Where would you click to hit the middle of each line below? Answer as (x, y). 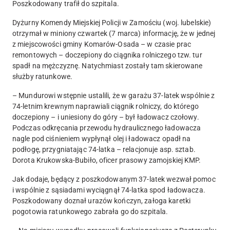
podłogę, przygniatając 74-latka (64, 150)
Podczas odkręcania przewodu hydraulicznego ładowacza (107, 128)
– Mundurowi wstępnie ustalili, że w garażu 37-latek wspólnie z (114, 96)
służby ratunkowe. (43, 77)
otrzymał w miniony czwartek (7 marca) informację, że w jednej (114, 34)
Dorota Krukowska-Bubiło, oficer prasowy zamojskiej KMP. (108, 160)
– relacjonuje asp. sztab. (155, 150)
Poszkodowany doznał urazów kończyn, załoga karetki (101, 201)
